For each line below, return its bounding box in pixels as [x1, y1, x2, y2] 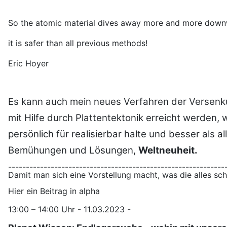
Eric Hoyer [8, 58, 49, 69]
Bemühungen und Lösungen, [8, 144, 138, 157]
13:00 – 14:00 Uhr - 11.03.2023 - [8, 204, 131, 215]
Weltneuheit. [138, 144, 198, 157]
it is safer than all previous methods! [8, 38, 147, 49]
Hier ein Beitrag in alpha [8, 186, 100, 197]
